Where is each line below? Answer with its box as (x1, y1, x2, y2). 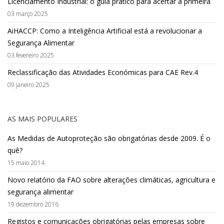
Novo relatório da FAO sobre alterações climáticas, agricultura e (7, 175, 215, 185)
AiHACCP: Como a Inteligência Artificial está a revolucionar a (7, 26, 202, 36)
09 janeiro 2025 (7, 80, 49, 89)
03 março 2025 (7, 9, 48, 18)
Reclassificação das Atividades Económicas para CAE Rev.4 (7, 67, 198, 77)
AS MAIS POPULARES (7, 114, 77, 124)
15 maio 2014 (7, 158, 44, 167)
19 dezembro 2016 (7, 200, 58, 208)
